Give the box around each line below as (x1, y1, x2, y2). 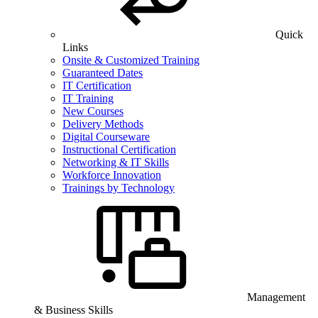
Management (247, 291, 305, 303)
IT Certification (62, 79, 131, 92)
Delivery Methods (62, 118, 143, 130)
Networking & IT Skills (62, 156, 169, 168)
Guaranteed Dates (62, 67, 143, 79)
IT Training (62, 92, 114, 104)
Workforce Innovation (62, 169, 161, 181)
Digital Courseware (62, 131, 150, 143)
